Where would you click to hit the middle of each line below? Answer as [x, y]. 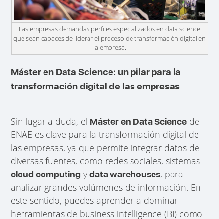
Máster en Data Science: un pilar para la [96, 72]
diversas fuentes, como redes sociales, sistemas [106, 161]
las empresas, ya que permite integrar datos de [105, 147]
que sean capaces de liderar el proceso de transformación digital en [109, 38]
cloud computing [46, 174]
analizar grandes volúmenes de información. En [106, 187]
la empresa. [109, 48]
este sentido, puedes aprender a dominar [95, 200]
